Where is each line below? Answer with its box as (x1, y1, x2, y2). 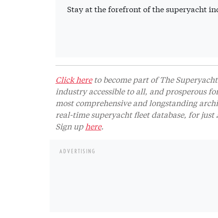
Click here (55, 73, 92, 85)
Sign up (55, 120, 85, 132)
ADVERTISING (59, 148, 96, 155)
